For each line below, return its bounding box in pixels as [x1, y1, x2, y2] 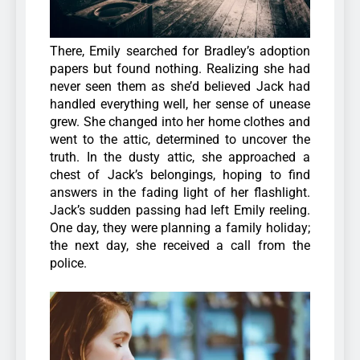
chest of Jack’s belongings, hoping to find [50, 166, 310, 182]
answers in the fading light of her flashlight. [50, 184, 310, 200]
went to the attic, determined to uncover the [50, 131, 310, 147]
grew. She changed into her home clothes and [50, 113, 310, 129]
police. [50, 255, 87, 271]
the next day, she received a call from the [50, 237, 310, 253]
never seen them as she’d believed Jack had [50, 78, 310, 94]
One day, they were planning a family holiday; [50, 219, 310, 235]
